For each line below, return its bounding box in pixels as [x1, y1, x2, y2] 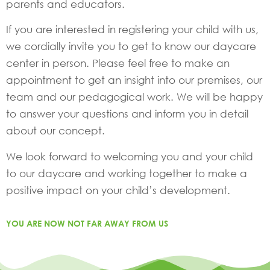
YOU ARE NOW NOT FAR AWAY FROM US [6, 218, 168, 229]
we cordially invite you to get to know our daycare [6, 40, 256, 53]
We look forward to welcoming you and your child [6, 149, 253, 163]
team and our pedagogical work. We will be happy [6, 90, 263, 104]
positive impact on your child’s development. [6, 183, 230, 196]
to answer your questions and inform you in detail [6, 107, 248, 121]
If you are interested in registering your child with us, [6, 23, 259, 36]
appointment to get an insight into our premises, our [6, 74, 262, 87]
